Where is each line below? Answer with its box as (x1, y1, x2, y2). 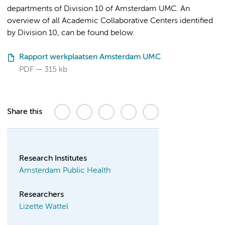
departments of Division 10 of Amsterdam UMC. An (7, 5, 190, 14)
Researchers (19, 191, 64, 199)
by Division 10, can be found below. (7, 29, 135, 38)
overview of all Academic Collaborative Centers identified (7, 17, 213, 26)
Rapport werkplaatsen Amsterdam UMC (19, 53, 161, 62)
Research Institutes (19, 155, 87, 163)
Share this (7, 108, 42, 117)
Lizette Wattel (19, 203, 68, 211)
